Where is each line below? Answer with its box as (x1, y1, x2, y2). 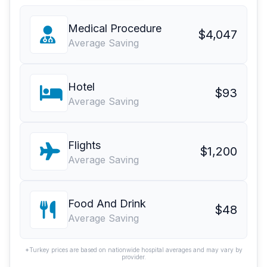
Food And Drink (68, 197, 146, 210)
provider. (121, 253, 146, 261)
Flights (68, 139, 101, 152)
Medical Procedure (68, 22, 162, 35)
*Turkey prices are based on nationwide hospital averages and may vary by (24, 246, 243, 254)
